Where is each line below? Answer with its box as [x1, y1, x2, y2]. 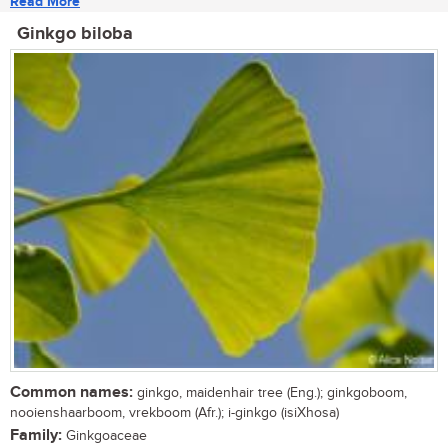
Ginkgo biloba [17, 23, 133, 46]
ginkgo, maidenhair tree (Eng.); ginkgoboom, [133, 384, 407, 401]
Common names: [10, 382, 133, 402]
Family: [10, 425, 62, 445]
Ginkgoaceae [62, 427, 147, 444]
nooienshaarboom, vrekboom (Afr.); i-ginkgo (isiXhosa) [10, 404, 339, 421]
